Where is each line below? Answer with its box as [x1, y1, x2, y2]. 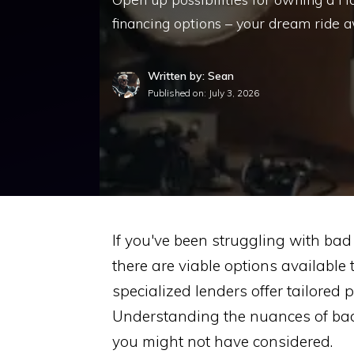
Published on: [148, 87, 209, 99]
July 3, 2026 [209, 87, 259, 99]
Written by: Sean [148, 69, 234, 83]
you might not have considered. [112, 332, 333, 351]
